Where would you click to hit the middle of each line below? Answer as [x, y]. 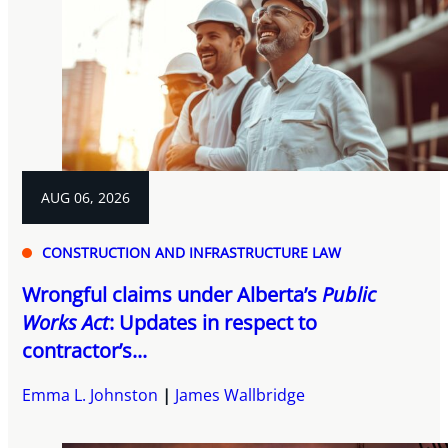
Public [349, 295]
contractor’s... [85, 351]
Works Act [66, 323]
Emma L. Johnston [90, 395]
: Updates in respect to [213, 323]
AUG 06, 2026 [86, 198]
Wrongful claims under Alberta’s [172, 295]
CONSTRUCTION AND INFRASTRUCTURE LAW [192, 253]
